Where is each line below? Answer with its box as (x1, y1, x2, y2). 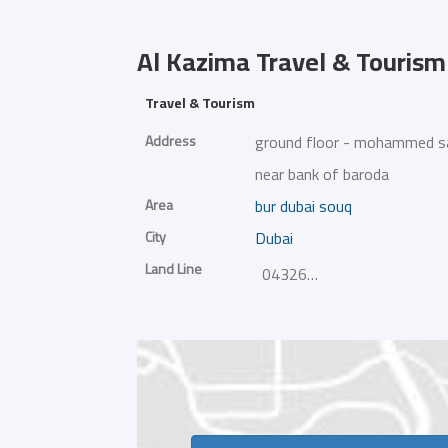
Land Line (145, 258, 202, 279)
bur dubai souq (255, 194, 352, 218)
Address (145, 130, 196, 151)
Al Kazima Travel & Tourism (137, 37, 446, 86)
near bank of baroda (255, 162, 389, 186)
